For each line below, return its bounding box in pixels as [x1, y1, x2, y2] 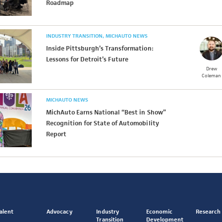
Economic [146, 208, 172, 215]
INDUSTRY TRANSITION [46, 32, 104, 39]
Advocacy [47, 208, 72, 215]
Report [46, 130, 66, 138]
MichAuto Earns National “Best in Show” [46, 108, 166, 116]
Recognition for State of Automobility [46, 119, 159, 127]
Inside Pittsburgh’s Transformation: [46, 44, 154, 53]
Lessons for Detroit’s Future [46, 55, 129, 63]
